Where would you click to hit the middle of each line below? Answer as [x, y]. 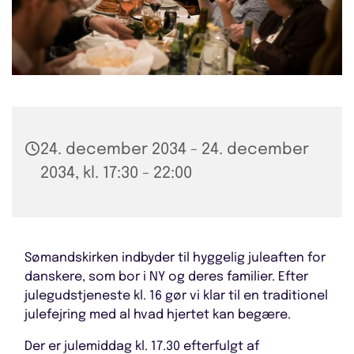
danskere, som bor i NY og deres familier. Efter [166, 277]
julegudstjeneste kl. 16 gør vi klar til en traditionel [176, 296]
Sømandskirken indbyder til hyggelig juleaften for [175, 258]
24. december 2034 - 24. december [175, 149]
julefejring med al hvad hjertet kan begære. [159, 314]
